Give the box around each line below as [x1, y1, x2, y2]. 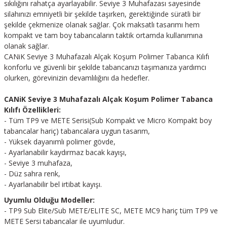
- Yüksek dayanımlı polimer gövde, [4, 137, 116, 146]
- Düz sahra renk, [4, 169, 60, 178]
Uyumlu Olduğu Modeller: [4, 195, 95, 205]
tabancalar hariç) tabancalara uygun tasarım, [4, 126, 150, 136]
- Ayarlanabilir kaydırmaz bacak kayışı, [4, 147, 127, 157]
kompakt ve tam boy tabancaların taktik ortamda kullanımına [4, 30, 203, 40]
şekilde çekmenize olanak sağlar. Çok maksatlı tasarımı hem [4, 20, 200, 29]
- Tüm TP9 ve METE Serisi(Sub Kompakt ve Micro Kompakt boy [4, 116, 212, 125]
